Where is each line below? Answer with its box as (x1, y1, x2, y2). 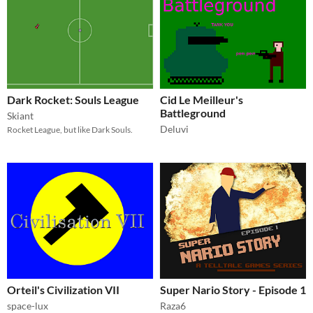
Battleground (160, 105, 226, 119)
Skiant (7, 109, 34, 122)
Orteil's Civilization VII (7, 282, 119, 296)
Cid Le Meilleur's (160, 92, 243, 106)
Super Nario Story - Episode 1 (160, 282, 306, 296)
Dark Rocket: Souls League (7, 92, 139, 106)
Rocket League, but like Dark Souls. (7, 124, 133, 135)
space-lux (7, 299, 48, 312)
